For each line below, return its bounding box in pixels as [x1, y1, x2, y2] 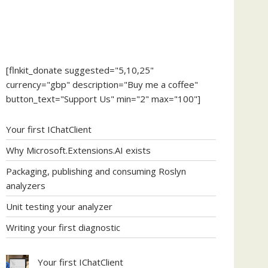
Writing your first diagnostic [6, 221, 120, 233]
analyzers [6, 179, 45, 191]
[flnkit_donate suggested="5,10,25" [6, 63, 154, 76]
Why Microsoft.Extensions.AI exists [6, 144, 151, 156]
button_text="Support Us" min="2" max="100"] [6, 92, 200, 105]
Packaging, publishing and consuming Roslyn [6, 165, 186, 177]
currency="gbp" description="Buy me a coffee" [6, 78, 198, 90]
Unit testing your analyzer [6, 200, 112, 212]
